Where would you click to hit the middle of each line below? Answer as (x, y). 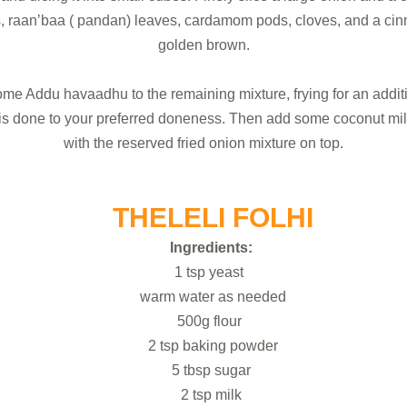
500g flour (213, 321)
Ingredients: (213, 247)
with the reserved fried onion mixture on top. (203, 143)
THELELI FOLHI (213, 217)
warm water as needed (213, 296)
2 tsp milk (213, 394)
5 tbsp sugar (213, 370)
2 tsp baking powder (213, 345)
